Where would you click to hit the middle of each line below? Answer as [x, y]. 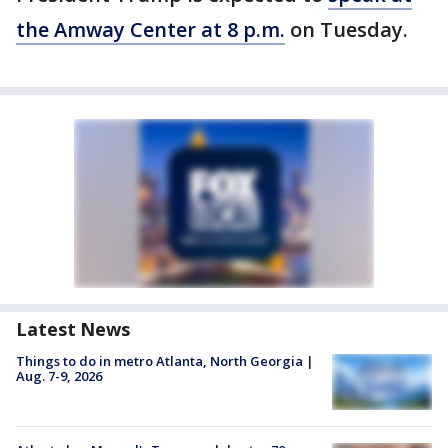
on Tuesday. [346, 30]
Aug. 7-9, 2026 [59, 376]
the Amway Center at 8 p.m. [150, 30]
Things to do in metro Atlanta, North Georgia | [165, 361]
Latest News [73, 329]
